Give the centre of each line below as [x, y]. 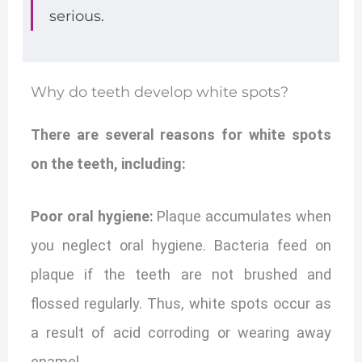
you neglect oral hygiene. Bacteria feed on [181, 245]
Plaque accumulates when [244, 216]
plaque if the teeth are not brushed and [181, 274]
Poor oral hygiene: [94, 216]
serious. [76, 17]
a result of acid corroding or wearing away [181, 332]
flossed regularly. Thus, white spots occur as [181, 303]
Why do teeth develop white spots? [159, 92]
